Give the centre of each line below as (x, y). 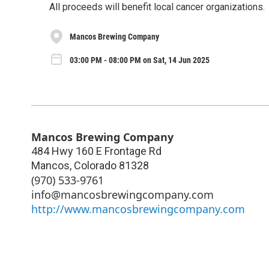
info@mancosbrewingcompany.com (122, 195)
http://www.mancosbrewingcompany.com (138, 209)
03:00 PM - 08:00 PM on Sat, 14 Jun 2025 (140, 60)
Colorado (95, 166)
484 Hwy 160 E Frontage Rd (96, 151)
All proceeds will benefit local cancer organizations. (157, 7)
